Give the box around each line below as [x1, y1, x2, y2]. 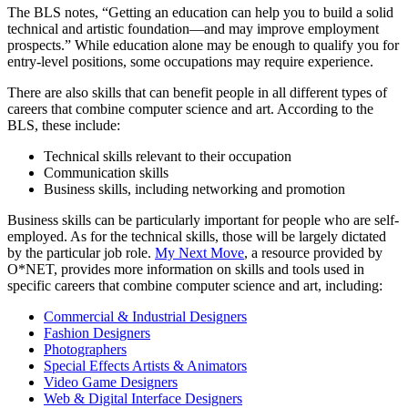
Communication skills [44, 164, 168, 180]
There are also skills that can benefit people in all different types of [7, 84, 387, 100]
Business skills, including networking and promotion [44, 180, 345, 197]
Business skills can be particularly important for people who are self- [7, 211, 399, 228]
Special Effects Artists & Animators [44, 357, 247, 373]
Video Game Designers [44, 373, 178, 390]
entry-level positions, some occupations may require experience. [7, 53, 373, 69]
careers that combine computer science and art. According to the [7, 100, 373, 117]
